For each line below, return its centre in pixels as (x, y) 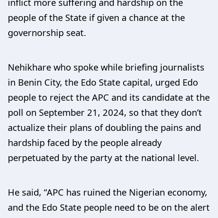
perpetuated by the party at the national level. (103, 157)
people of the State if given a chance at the (96, 17)
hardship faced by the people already (85, 142)
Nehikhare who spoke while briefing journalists (106, 67)
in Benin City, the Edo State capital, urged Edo (103, 82)
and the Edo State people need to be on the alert (109, 207)
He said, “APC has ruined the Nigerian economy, (108, 192)
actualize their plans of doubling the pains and (104, 127)
